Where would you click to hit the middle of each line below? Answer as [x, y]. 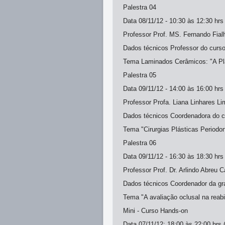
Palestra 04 [140, 7]
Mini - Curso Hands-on [155, 211]
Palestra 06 [140, 143]
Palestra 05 [140, 75]
